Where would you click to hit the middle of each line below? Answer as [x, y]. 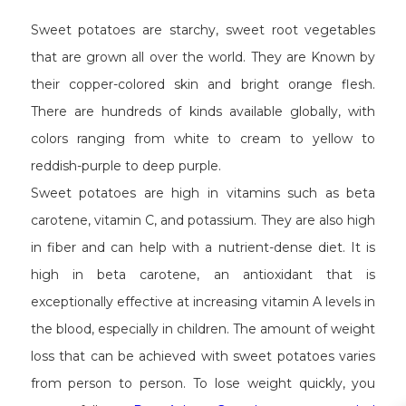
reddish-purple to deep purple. [127, 165]
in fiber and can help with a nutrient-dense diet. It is [203, 247]
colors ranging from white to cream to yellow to [203, 138]
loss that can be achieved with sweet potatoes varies [203, 356]
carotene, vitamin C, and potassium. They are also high [203, 220]
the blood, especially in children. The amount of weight [203, 329]
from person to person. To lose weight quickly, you [203, 383]
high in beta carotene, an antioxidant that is [203, 274]
